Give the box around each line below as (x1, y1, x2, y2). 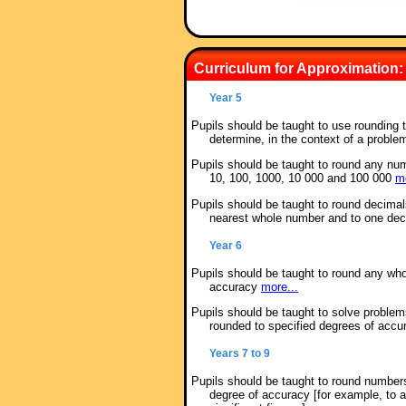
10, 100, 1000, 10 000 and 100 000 (208, 171, 395, 186)
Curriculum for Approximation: (193, 60, 403, 76)
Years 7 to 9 (208, 346, 270, 360)
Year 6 (208, 238, 242, 252)
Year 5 (208, 91, 242, 104)
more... (260, 279, 298, 294)
